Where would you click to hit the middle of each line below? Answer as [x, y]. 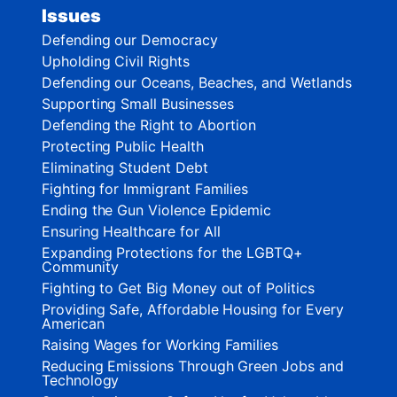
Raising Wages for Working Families [160, 345]
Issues [71, 16]
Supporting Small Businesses [138, 104]
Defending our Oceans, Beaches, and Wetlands [197, 83]
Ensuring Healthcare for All [131, 232]
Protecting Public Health [123, 147]
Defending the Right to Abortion [149, 125]
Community [80, 267]
